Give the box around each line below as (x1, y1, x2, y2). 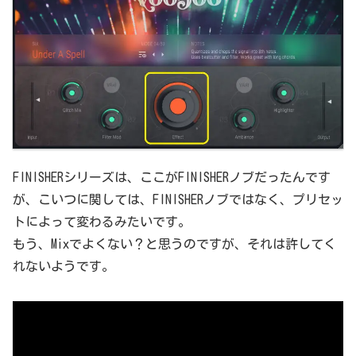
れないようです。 (13, 260, 114, 273)
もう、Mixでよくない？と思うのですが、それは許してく (13, 238, 336, 251)
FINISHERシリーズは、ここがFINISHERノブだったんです (13, 171, 331, 184)
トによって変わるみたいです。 (13, 215, 191, 229)
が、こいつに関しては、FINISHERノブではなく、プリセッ (13, 193, 343, 207)
